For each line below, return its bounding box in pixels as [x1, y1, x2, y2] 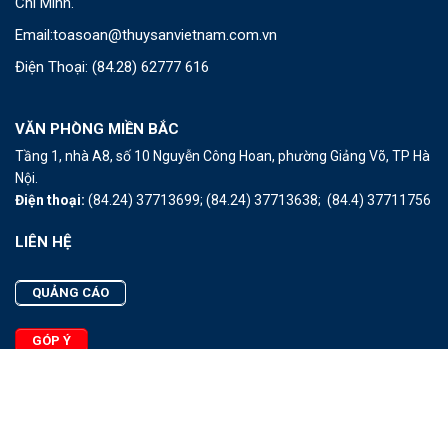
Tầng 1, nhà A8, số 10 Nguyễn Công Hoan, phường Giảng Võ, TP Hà [15, 148, 430, 165]
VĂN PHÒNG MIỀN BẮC [15, 120, 179, 139]
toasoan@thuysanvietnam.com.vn [53, 26, 277, 45]
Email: [15, 26, 53, 45]
